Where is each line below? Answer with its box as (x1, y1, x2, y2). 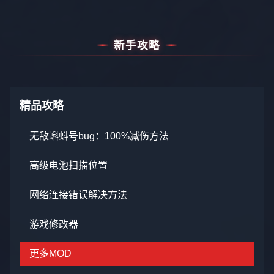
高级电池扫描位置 (29, 160, 108, 171)
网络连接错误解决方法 (29, 190, 127, 200)
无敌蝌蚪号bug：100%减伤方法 (29, 131, 169, 141)
